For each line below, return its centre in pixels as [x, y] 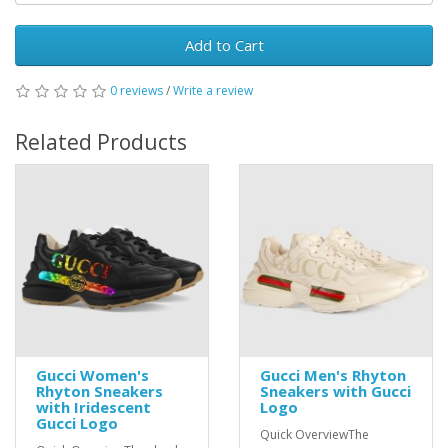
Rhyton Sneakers [99, 391]
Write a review [213, 90]
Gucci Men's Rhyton [333, 375]
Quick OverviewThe [314, 434]
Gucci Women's [92, 375]
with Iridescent [93, 407]
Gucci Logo [77, 423]
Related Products [101, 142]
